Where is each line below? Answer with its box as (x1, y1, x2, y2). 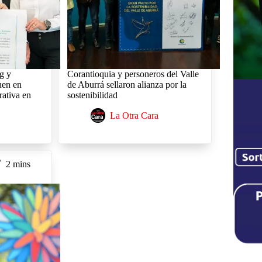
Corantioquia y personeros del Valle (67, 68, 199, 79)
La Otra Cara (109, 110, 158, 120)
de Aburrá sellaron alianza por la (67, 79, 187, 89)
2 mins (6, 158, 31, 169)
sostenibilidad (67, 89, 118, 100)
